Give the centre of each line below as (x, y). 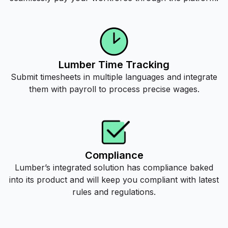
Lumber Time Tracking (114, 64)
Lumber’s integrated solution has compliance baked (114, 168)
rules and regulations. (114, 192)
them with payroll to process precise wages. (114, 89)
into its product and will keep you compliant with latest (114, 180)
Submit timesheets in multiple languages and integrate (114, 77)
